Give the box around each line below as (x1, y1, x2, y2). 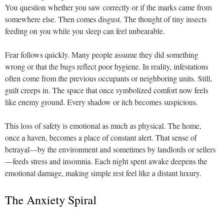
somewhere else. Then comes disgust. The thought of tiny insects (5, 14, 207, 24)
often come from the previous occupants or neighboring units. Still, (5, 73, 212, 83)
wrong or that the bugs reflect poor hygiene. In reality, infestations (5, 61, 208, 72)
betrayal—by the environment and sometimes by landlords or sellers (5, 144, 216, 154)
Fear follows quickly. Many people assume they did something (5, 49, 198, 60)
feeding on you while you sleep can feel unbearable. (5, 26, 165, 36)
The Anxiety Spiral (5, 192, 97, 208)
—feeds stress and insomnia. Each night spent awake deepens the (5, 156, 207, 166)
